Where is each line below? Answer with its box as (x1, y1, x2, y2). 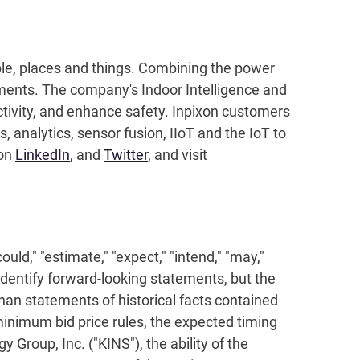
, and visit (148, 146, 207, 164)
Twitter (104, 146, 148, 164)
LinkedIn (15, 146, 70, 164)
